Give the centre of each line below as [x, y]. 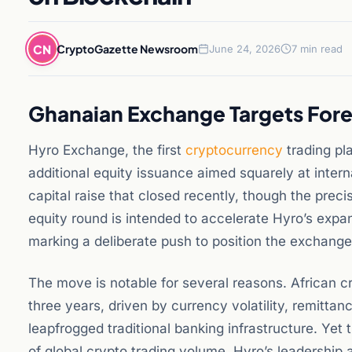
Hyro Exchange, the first [107, 150]
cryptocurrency [234, 150]
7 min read [317, 49]
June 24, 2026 [245, 49]
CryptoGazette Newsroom [127, 48]
